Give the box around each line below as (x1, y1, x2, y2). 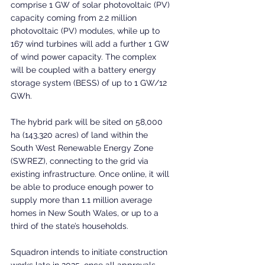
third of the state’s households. (11, 221, 128, 231)
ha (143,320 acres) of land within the (11, 130, 150, 140)
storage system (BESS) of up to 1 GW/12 (11, 77, 169, 88)
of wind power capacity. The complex (11, 51, 159, 62)
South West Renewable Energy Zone (11, 143, 156, 153)
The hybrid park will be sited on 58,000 (11, 117, 165, 127)
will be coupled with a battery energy (11, 64, 159, 75)
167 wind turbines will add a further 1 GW (11, 38, 172, 49)
